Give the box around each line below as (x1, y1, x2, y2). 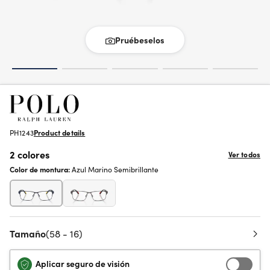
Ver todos (228, 149, 260, 159)
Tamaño (10, 227, 46, 240)
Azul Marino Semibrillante (72, 164, 159, 174)
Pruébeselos (115, 34, 165, 46)
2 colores (10, 148, 49, 161)
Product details (33, 127, 86, 137)
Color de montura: (10, 164, 72, 174)
